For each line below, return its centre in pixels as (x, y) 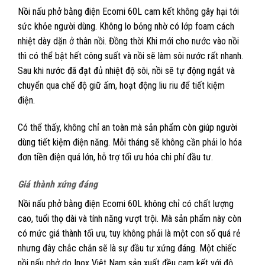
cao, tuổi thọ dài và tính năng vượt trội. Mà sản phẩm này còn (130, 218)
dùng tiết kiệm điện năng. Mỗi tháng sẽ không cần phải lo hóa (130, 142)
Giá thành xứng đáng (59, 184)
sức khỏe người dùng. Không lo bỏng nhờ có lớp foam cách (126, 27)
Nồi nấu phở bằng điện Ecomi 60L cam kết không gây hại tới (128, 12)
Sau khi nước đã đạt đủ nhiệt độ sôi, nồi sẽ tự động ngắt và (126, 71)
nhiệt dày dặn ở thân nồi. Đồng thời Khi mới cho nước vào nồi (128, 41)
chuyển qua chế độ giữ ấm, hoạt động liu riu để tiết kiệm (121, 86)
